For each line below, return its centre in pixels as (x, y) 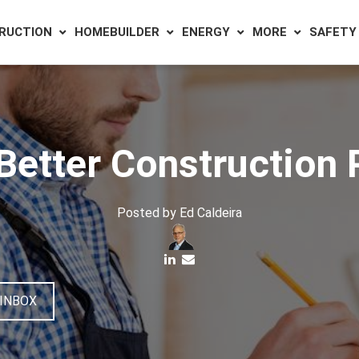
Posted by (147, 213)
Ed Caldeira (211, 213)
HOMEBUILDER (117, 32)
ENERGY (206, 32)
